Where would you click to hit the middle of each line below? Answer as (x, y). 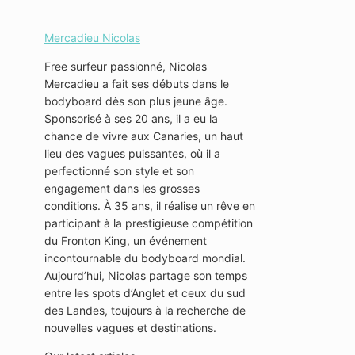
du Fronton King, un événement (126, 241)
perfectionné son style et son (119, 171)
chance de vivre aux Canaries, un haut (144, 136)
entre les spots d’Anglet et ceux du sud (145, 293)
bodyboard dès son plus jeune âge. (136, 101)
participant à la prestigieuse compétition (149, 223)
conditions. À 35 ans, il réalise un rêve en (150, 206)
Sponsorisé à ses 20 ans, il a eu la (131, 119)
